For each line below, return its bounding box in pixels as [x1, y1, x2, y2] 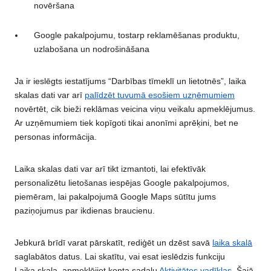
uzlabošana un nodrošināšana [34, 44, 149, 54]
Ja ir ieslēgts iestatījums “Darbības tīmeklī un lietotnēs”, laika [15, 76, 246, 87]
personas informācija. [15, 132, 97, 142]
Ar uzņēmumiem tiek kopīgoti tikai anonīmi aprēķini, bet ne [15, 118, 238, 128]
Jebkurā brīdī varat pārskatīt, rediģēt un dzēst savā [15, 238, 212, 248]
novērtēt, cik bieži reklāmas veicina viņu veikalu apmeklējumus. [15, 104, 255, 114]
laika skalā [212, 238, 252, 248]
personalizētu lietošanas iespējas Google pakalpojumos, [15, 178, 229, 188]
